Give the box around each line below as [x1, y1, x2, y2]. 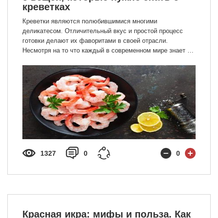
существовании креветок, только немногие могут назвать [22, 56, 192, 64]
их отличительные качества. [22, 66, 107, 73]
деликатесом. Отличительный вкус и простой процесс [22, 27, 183, 35]
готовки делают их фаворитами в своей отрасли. [22, 37, 168, 44]
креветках [22, 1, 70, 12]
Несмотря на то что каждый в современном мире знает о [22, 47, 191, 54]
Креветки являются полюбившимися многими [22, 18, 157, 25]
